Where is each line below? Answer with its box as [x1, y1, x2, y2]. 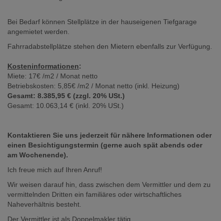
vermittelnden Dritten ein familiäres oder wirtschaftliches [7, 190, 182, 199]
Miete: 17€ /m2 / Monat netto [7, 72, 98, 80]
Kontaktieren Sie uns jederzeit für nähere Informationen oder [7, 131, 212, 140]
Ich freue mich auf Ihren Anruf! [7, 166, 102, 174]
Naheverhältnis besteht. [7, 200, 81, 209]
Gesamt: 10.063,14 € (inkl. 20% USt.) [7, 102, 124, 110]
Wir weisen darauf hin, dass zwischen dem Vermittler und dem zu [7, 181, 211, 189]
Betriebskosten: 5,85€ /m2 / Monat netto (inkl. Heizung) [7, 82, 180, 90]
